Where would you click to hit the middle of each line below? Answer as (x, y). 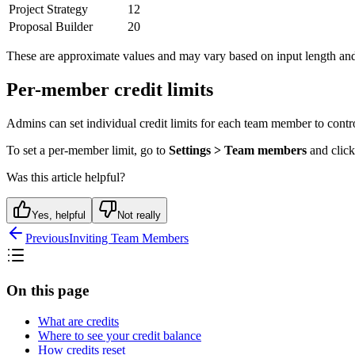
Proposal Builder (51, 26)
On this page (48, 291)
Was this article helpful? (66, 177)
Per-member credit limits (110, 89)
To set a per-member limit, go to (88, 150)
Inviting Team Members (129, 238)
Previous (47, 238)
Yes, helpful (59, 215)
